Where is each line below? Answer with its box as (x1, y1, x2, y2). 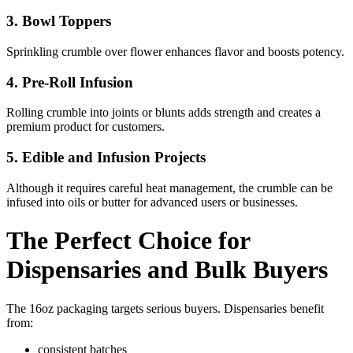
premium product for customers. (6, 120, 165, 134)
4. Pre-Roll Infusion (6, 73, 133, 91)
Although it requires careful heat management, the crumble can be (6, 180, 333, 195)
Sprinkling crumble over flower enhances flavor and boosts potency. (6, 45, 344, 59)
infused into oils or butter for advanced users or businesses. (6, 195, 298, 209)
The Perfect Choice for (6, 226, 250, 255)
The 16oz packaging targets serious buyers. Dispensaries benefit (6, 301, 324, 315)
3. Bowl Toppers (6, 13, 111, 30)
